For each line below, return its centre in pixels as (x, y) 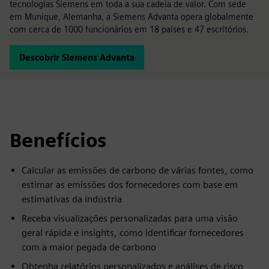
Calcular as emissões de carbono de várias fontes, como (138, 170)
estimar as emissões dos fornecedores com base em (130, 185)
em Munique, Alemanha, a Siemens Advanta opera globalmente (131, 17)
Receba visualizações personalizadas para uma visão (130, 218)
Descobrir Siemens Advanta (77, 57)
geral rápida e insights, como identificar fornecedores (133, 233)
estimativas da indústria (72, 199)
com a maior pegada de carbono (89, 247)
